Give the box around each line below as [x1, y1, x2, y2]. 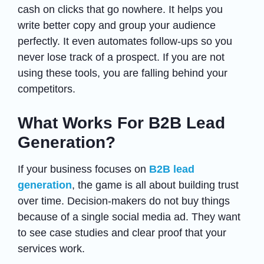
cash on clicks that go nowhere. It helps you [18, 3, 223, 15]
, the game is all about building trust [72, 179, 239, 191]
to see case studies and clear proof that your [18, 226, 226, 239]
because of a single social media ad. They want [18, 210, 240, 223]
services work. [18, 242, 85, 255]
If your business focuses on [18, 163, 149, 175]
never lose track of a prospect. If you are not [18, 51, 225, 63]
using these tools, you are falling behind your [18, 67, 227, 79]
